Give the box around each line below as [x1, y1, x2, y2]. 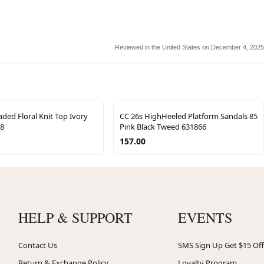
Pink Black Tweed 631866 [120, 121, 206, 132]
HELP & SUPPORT [18, 207, 133, 227]
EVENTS [178, 207, 232, 227]
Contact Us [18, 239, 57, 250]
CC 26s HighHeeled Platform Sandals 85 [120, 110, 258, 121]
